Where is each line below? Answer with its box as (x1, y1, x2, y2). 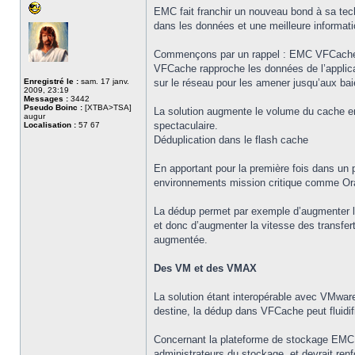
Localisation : (24, 120, 76, 129)
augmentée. (154, 234, 208, 246)
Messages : (24, 94, 68, 103)
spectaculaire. (154, 120, 218, 132)
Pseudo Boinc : (24, 103, 82, 112)
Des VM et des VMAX (154, 262, 257, 274)
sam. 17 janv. (78, 77, 129, 86)
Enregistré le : (24, 77, 78, 86)
